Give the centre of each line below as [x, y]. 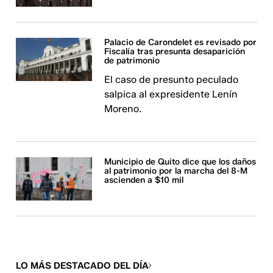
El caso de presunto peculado [172, 80]
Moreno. [123, 109]
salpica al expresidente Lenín [171, 94]
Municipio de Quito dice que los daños [180, 162]
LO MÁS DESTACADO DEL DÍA [83, 265]
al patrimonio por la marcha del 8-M [176, 171]
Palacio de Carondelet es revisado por [181, 43]
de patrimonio [132, 61]
